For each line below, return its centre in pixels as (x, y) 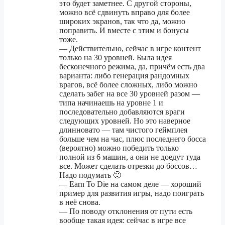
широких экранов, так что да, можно (122, 22)
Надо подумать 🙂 (90, 175)
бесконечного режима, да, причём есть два (132, 67)
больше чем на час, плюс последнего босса (133, 139)
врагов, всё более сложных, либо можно (128, 85)
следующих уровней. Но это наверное (125, 121)
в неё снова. (80, 202)
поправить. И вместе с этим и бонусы (124, 31)
